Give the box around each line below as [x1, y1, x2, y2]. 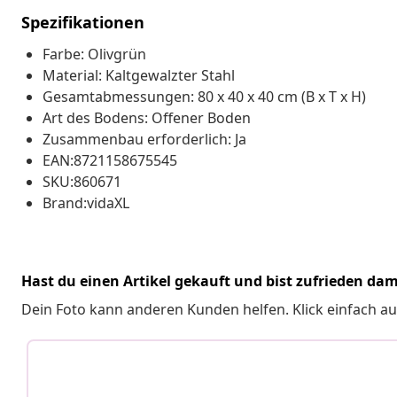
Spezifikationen [21, 11, 144, 33]
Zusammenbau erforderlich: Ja [43, 128, 246, 149]
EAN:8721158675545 [43, 150, 177, 170]
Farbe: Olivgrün [43, 43, 146, 64]
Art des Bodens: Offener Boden [43, 107, 251, 128]
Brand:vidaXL [43, 192, 129, 213]
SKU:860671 [43, 171, 121, 191]
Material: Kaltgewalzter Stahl [43, 65, 235, 85]
